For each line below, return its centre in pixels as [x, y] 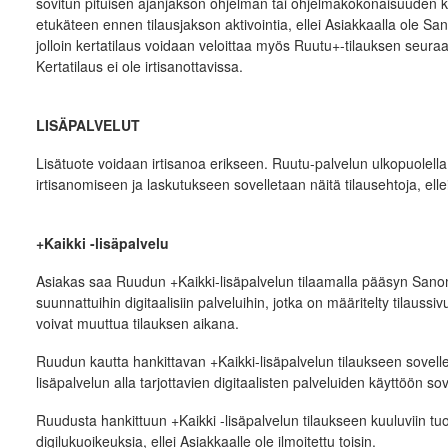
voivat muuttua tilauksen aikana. [137, 323]
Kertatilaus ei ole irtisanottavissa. [139, 66]
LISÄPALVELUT [87, 125]
